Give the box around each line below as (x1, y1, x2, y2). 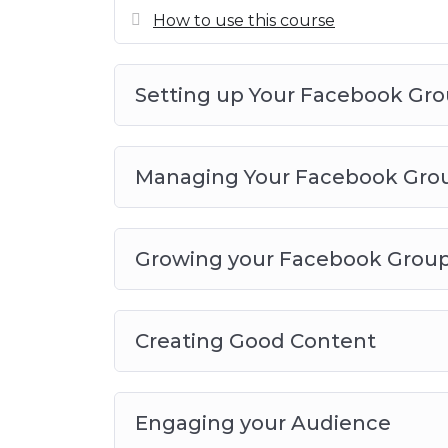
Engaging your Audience (135, 410, 391, 435)
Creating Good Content (135, 328, 376, 353)
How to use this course (153, 10, 335, 30)
